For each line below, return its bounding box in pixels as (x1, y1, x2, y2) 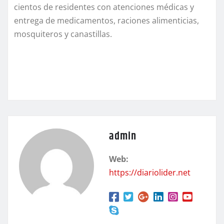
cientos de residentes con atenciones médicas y (14, 1, 194, 12)
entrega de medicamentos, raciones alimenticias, (14, 14, 199, 26)
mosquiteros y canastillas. (14, 28, 112, 39)
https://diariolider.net (109, 166, 190, 178)
